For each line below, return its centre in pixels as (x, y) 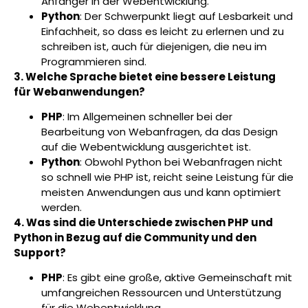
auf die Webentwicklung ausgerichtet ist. (146, 146)
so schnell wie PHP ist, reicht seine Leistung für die (167, 177)
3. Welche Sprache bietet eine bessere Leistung (145, 76)
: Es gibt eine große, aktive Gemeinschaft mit (177, 278)
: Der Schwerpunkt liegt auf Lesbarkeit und (186, 16)
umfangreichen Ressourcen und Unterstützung (161, 293)
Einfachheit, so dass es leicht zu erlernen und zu (163, 31)
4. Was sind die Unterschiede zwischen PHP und (143, 222)
